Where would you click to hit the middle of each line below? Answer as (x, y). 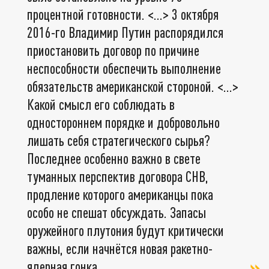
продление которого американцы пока (120, 194)
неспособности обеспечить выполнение (124, 68)
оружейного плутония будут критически (125, 230)
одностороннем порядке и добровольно (123, 122)
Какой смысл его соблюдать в (101, 104)
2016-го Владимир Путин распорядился (125, 32)
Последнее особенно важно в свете (114, 158)
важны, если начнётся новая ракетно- (120, 248)
